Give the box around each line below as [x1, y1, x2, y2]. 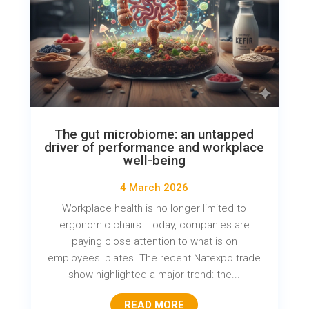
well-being [123, 152, 186, 169]
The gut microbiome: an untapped [54, 126, 255, 143]
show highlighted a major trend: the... [68, 268, 241, 281]
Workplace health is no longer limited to [62, 202, 247, 215]
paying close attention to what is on [71, 235, 237, 248]
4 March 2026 [120, 181, 189, 195]
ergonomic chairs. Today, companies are [59, 219, 250, 232]
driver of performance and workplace [44, 139, 265, 156]
